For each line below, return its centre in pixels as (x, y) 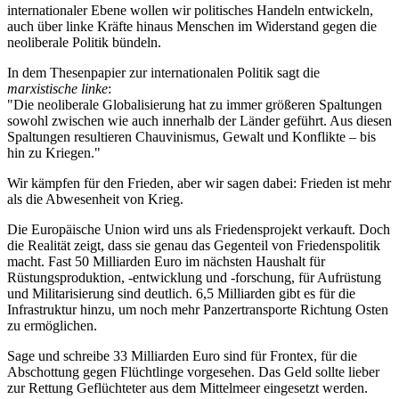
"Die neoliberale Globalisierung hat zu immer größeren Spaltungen (195, 104)
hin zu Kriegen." (54, 152)
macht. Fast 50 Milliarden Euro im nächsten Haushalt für (166, 261)
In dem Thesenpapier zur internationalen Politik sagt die (163, 72)
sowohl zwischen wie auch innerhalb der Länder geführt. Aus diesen (199, 120)
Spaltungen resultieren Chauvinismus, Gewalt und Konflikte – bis (191, 136)
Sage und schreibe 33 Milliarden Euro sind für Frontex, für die (182, 355)
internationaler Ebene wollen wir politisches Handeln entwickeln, (190, 10)
